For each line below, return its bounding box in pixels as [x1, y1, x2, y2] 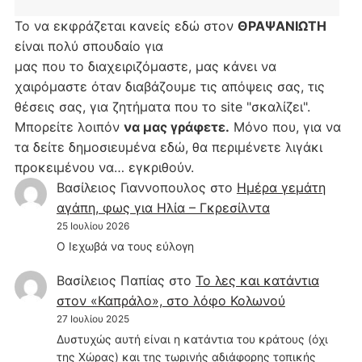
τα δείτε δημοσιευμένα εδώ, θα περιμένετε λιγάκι [14, 138, 322, 155]
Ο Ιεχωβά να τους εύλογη [56, 238, 194, 253]
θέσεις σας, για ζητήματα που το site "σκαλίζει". [14, 98, 310, 115]
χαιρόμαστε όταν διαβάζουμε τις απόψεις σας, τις [14, 78, 325, 95]
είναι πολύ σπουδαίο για [14, 37, 163, 54]
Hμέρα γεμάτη [236, 179, 326, 196]
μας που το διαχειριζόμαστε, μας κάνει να [14, 57, 276, 74]
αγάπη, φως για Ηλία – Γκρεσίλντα [56, 199, 270, 216]
